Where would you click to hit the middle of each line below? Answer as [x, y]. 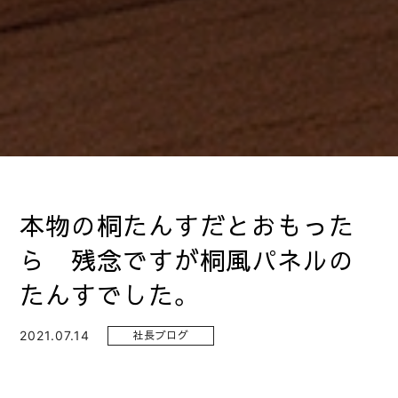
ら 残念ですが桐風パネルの [187, 262]
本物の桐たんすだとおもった [187, 227]
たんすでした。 [107, 296]
